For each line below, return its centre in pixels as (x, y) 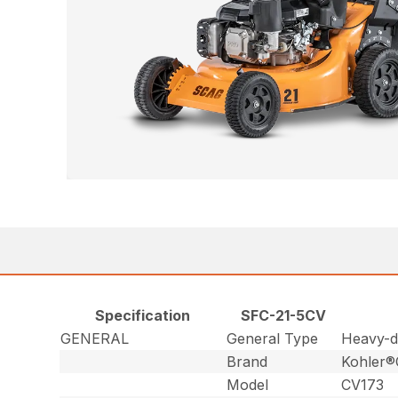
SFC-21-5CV (283, 315)
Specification (143, 315)
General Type (273, 338)
